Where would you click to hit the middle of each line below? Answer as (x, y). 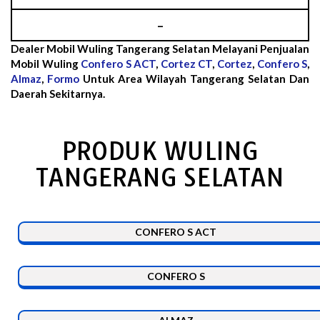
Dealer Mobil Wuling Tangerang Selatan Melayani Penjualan (160, 48)
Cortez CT (186, 63)
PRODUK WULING (160, 151)
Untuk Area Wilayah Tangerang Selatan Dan (194, 78)
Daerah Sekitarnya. (58, 93)
